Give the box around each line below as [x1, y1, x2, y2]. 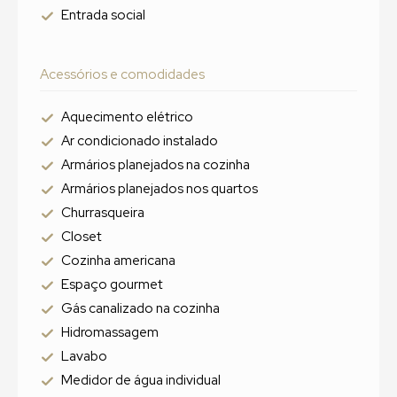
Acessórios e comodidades [40, 65, 205, 84]
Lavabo [61, 346, 107, 366]
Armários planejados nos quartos [61, 179, 258, 198]
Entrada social [61, 5, 145, 25]
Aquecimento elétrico [61, 107, 193, 127]
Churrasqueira [61, 203, 144, 222]
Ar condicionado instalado [61, 131, 218, 151]
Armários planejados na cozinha [61, 155, 250, 175]
